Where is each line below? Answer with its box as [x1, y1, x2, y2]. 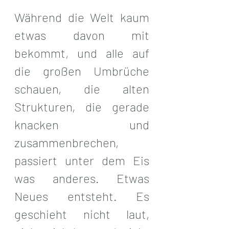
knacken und [14, 117, 149, 132]
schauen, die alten [14, 81, 149, 96]
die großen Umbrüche [14, 63, 149, 78]
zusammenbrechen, [14, 134, 119, 150]
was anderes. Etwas [14, 170, 149, 186]
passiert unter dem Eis [14, 152, 149, 168]
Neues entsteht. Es [14, 188, 149, 203]
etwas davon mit [14, 27, 149, 42]
